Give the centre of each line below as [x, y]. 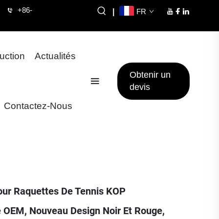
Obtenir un [150, 75]
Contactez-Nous [38, 106]
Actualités [55, 56]
